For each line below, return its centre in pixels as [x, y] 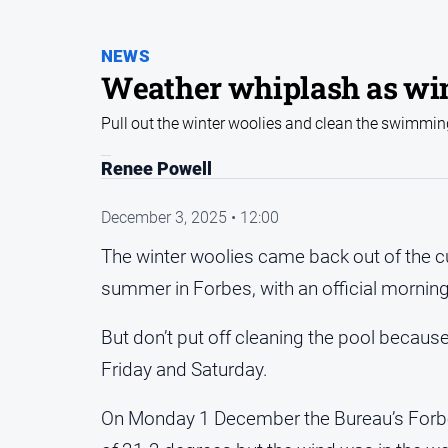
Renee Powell [156, 169]
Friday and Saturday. [184, 370]
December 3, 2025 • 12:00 [190, 218]
